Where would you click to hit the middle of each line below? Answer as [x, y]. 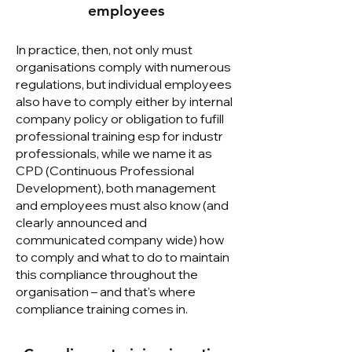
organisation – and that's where [106, 291]
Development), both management [116, 188]
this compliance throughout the [107, 274]
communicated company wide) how [120, 240]
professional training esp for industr [119, 136]
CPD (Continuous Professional [105, 170]
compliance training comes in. [102, 309]
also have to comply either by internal [124, 101]
